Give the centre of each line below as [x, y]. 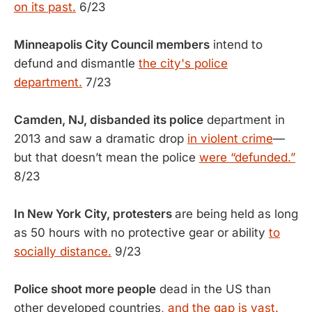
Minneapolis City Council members [112, 45]
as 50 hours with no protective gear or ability [141, 233]
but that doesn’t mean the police [107, 157]
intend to [236, 45]
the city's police [183, 63]
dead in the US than [213, 289]
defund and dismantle [76, 63]
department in [244, 120]
